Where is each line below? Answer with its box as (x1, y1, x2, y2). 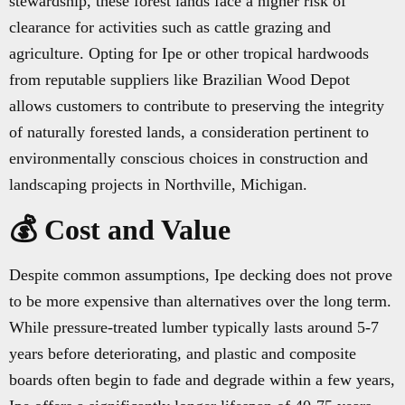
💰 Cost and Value (9, 213, 231, 247)
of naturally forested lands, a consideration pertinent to (9, 123, 369, 142)
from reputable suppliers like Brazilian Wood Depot (9, 71, 350, 89)
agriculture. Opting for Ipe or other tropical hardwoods (9, 44, 369, 63)
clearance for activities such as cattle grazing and (9, 18, 331, 37)
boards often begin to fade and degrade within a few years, (9, 371, 395, 390)
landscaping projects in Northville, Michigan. (9, 175, 307, 194)
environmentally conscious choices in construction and (9, 149, 368, 168)
